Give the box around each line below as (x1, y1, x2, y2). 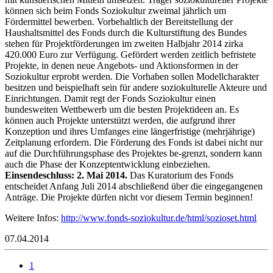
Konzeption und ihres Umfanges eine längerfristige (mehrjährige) (5, 126, 255, 136)
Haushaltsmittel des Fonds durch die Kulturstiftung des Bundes (5, 27, 247, 38)
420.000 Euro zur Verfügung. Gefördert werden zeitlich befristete (5, 49, 256, 60)
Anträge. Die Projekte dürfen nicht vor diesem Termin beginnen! (5, 191, 253, 202)
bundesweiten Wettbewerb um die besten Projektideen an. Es (5, 104, 239, 115)
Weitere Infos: (5, 212, 61, 223)
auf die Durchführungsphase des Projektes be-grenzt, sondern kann (5, 147, 262, 158)
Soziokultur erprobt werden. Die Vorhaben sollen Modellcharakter (5, 71, 259, 82)
